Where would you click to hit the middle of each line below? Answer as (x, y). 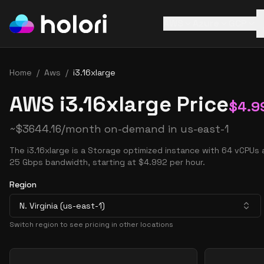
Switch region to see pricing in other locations (91, 225)
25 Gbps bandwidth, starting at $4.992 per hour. (107, 162)
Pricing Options (44, 254)
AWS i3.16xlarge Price (119, 104)
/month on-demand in (121, 129)
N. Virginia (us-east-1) (62, 206)
